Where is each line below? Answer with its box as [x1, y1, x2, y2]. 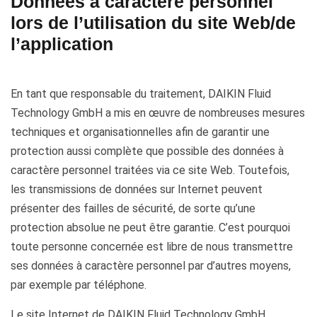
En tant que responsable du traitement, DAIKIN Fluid [11, 87, 271, 100]
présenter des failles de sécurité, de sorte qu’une [11, 202, 255, 215]
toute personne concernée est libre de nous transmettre [11, 240, 293, 253]
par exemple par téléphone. [11, 278, 146, 292]
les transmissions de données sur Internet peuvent [11, 183, 263, 196]
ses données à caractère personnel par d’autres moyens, [11, 259, 291, 272]
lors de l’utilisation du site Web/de [11, 13, 296, 33]
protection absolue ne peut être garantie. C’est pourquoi [11, 221, 290, 234]
